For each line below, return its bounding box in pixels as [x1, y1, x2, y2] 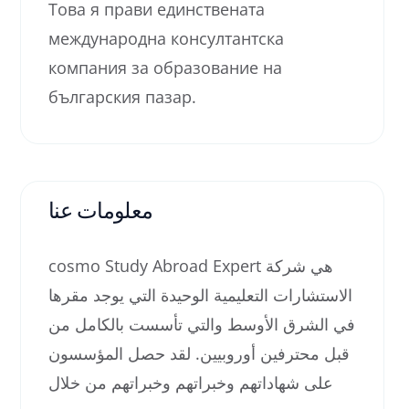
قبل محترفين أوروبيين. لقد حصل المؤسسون [48, 342, 350, 364]
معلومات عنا [48, 194, 153, 225]
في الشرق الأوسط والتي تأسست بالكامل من [48, 313, 355, 335]
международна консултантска [48, 27, 284, 49]
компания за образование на [48, 57, 282, 79]
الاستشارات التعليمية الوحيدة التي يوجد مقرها [48, 284, 352, 306]
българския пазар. [48, 86, 196, 108]
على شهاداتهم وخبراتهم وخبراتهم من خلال [48, 372, 333, 393]
